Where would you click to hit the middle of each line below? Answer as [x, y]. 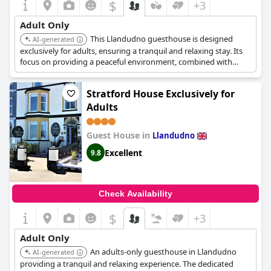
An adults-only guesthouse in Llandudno [163, 252]
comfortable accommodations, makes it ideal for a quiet [120, 73]
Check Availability [135, 194]
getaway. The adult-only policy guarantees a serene [112, 83]
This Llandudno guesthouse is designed [162, 39]
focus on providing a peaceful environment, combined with [126, 62]
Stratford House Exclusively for [161, 94]
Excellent [123, 152]
